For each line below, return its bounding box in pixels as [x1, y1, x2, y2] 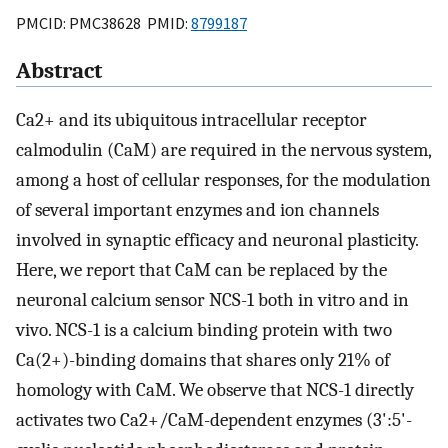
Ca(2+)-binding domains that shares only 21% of [16, 349, 390, 372]
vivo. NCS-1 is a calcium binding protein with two [16, 319, 392, 342]
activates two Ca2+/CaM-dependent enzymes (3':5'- [16, 409, 412, 432]
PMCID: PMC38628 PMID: [16, 12, 191, 33]
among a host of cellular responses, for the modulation [16, 169, 431, 192]
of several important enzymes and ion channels [16, 199, 379, 222]
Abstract [16, 58, 102, 85]
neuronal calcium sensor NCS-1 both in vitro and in [16, 289, 409, 312]
